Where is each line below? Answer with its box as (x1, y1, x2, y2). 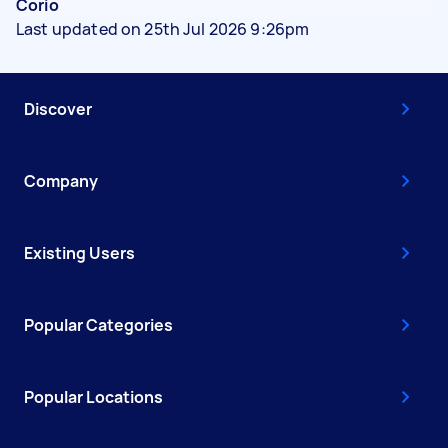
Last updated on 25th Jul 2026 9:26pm (16, 17, 310, 40)
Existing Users (24, 241, 135, 264)
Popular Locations (24, 385, 163, 408)
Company (24, 169, 98, 192)
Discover (24, 97, 92, 120)
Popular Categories (24, 313, 173, 336)
